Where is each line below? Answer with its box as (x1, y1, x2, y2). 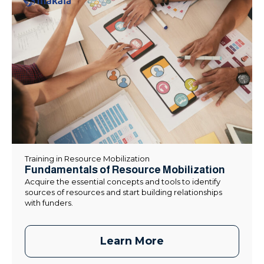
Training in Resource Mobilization (25, 153, 150, 163)
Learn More (100, 234, 164, 247)
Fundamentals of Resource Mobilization (25, 163, 225, 176)
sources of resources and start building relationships (25, 187, 222, 197)
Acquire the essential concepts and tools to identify (25, 176, 220, 186)
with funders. (25, 197, 73, 207)
